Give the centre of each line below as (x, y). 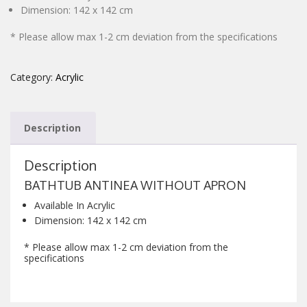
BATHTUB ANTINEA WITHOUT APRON (135, 185)
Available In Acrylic (75, 205)
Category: (33, 77)
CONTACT (36, 22)
